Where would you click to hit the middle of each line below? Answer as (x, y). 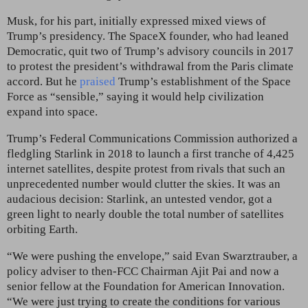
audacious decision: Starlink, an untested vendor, (126, 199)
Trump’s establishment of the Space (203, 81)
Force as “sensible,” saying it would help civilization (135, 96)
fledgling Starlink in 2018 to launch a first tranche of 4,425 (151, 153)
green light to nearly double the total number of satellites (145, 214)
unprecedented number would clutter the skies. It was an (144, 184)
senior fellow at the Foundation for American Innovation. (146, 286)
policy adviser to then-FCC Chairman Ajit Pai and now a (143, 271)
